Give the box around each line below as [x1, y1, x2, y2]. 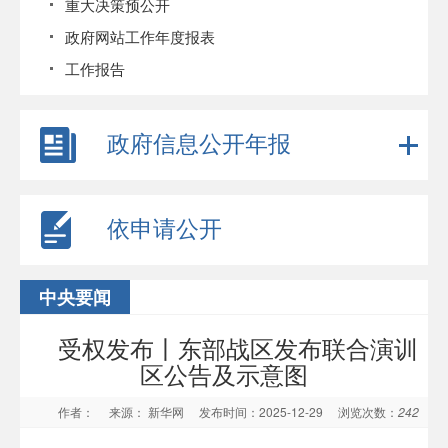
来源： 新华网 [108, 403, 196, 420]
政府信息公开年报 [107, 126, 291, 159]
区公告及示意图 [140, 356, 308, 391]
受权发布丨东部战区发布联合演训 [58, 330, 418, 365]
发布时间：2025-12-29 [198, 403, 335, 420]
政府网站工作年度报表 [65, 26, 215, 47]
